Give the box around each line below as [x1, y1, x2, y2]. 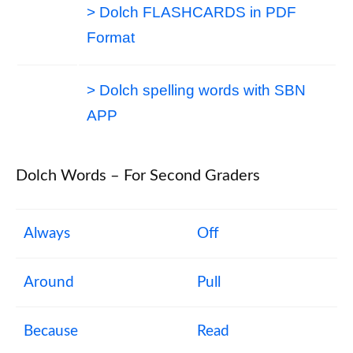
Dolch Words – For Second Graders [16, 167, 260, 184]
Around [24, 274, 74, 290]
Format [87, 28, 135, 46]
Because [24, 323, 78, 339]
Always [24, 225, 70, 241]
